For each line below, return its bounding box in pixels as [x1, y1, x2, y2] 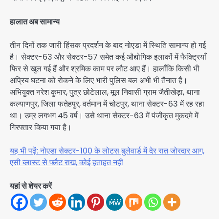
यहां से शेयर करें [10, 180, 52, 192]
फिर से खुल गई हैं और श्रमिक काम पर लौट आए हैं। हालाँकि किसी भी [10, 63, 199, 74]
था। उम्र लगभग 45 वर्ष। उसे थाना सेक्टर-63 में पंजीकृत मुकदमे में [10, 109, 198, 121]
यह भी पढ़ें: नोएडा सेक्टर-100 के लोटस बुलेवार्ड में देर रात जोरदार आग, [10, 145, 204, 156]
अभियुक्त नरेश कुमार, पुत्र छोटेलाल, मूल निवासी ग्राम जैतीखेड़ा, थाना [10, 86, 200, 98]
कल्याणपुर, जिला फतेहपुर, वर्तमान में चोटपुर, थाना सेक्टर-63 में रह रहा [10, 98, 204, 109]
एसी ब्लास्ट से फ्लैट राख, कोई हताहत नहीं [10, 156, 123, 168]
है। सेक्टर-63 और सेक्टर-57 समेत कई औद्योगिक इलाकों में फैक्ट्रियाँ [10, 51, 206, 63]
